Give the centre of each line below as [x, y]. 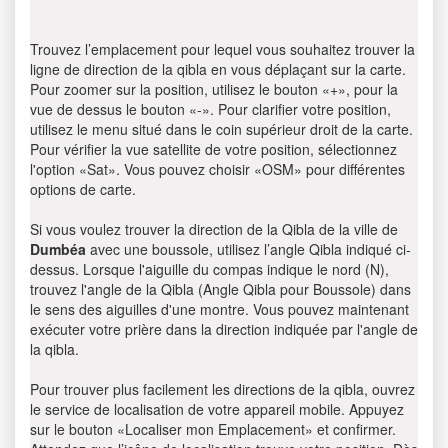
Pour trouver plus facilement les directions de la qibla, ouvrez [222, 389]
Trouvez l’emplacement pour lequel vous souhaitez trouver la [222, 49]
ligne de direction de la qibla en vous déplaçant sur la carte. [218, 69]
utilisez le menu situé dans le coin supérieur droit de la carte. [221, 129]
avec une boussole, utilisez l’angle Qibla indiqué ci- [248, 249]
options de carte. [83, 189]
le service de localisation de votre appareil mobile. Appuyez [217, 409]
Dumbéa [58, 249]
